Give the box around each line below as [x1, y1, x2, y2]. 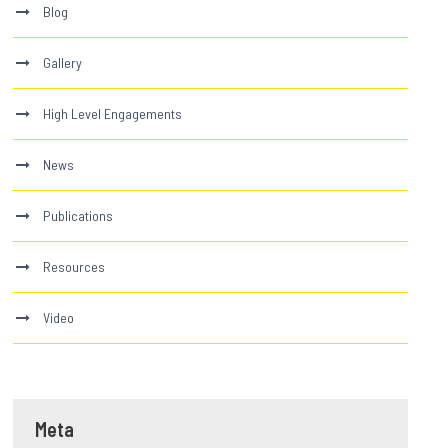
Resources [43, 257, 106, 275]
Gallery [43, 53, 83, 71]
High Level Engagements [43, 104, 183, 122]
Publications [43, 206, 114, 224]
